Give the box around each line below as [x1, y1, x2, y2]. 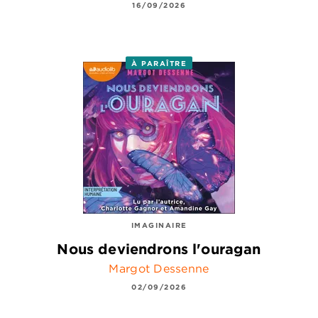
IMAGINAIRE [131, 219, 187, 230]
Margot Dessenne [109, 261, 209, 276]
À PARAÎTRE [131, 57, 187, 68]
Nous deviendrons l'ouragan [57, 239, 261, 258]
